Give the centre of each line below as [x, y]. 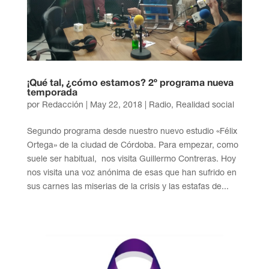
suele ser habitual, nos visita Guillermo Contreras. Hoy [131, 158]
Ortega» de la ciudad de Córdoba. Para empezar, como [132, 144]
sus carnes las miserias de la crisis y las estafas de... [128, 186]
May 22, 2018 [116, 104]
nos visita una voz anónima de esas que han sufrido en [131, 172]
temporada [52, 93]
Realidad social [205, 104]
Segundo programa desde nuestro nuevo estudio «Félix [132, 131]
